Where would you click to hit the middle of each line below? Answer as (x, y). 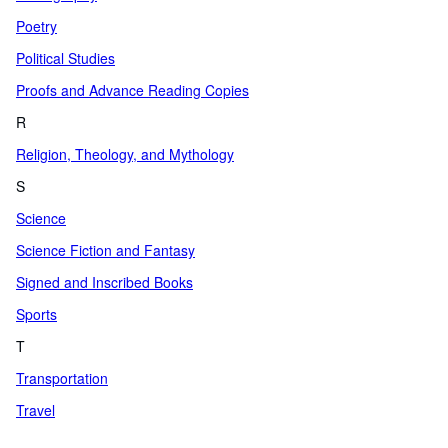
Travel (35, 410)
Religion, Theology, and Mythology (125, 154)
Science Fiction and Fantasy (105, 250)
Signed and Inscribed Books (104, 282)
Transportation (62, 378)
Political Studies (65, 58)
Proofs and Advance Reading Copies (132, 90)
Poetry (36, 26)
